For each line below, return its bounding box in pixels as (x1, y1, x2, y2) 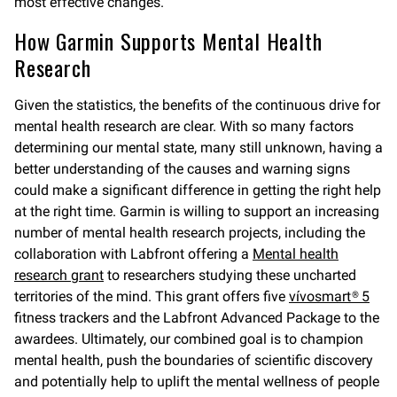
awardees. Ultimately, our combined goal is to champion (14, 331, 363, 347)
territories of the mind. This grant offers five (14, 288, 289, 305)
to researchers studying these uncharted (104, 267, 356, 284)
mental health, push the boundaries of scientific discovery (14, 352, 373, 369)
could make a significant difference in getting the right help (14, 182, 381, 198)
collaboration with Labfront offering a (14, 245, 253, 262)
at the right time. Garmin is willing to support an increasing (14, 203, 379, 220)
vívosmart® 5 (289, 288, 370, 305)
